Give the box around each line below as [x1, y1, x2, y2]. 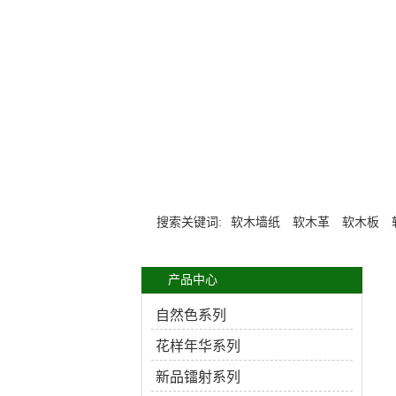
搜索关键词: [156, 216, 222, 229]
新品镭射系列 [156, 369, 240, 385]
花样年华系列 [156, 339, 240, 354]
